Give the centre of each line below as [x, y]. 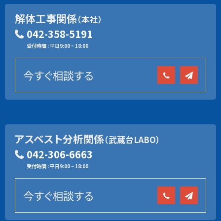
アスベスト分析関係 [59, 138]
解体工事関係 [46, 18]
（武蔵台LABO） [132, 139]
